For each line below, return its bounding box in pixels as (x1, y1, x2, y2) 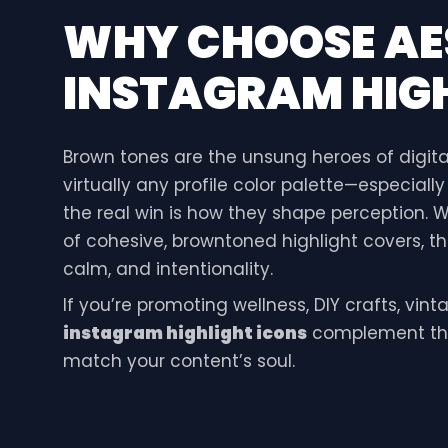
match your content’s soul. (62, 349, 295, 374)
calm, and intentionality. (62, 256, 273, 281)
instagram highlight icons (62, 321, 307, 346)
